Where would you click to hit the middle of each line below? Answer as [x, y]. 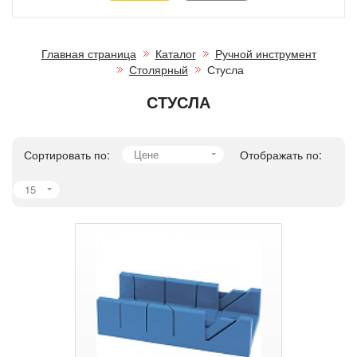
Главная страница [88, 53]
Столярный [159, 69]
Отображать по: [281, 154]
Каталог [175, 53]
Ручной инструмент [265, 53]
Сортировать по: [67, 154]
